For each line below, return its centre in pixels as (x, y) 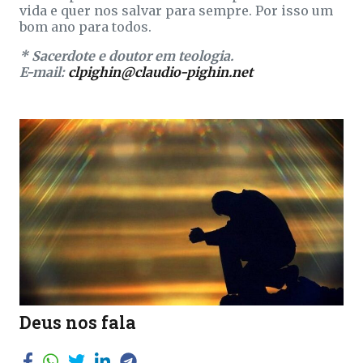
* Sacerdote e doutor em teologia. (126, 56)
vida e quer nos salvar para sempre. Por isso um (176, 10)
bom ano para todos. (85, 26)
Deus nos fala (78, 322)
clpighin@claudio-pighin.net (160, 72)
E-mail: (44, 72)
